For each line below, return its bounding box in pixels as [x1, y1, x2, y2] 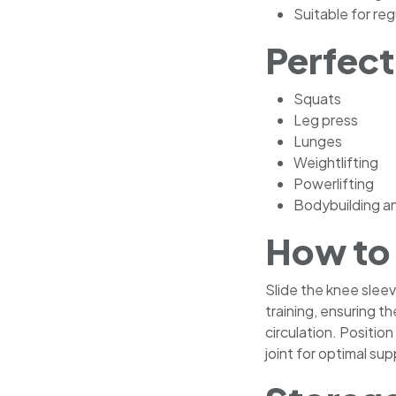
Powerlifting [293, 174, 374, 193]
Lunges [293, 132, 342, 150]
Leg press [293, 110, 358, 129]
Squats [293, 89, 341, 108]
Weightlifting [293, 153, 378, 171]
